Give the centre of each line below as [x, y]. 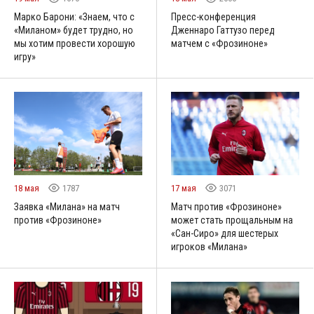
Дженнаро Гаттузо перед [223, 30]
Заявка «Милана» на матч [67, 206]
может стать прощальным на [232, 220]
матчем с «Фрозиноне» [219, 43]
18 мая [28, 188]
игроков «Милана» [209, 246]
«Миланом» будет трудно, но [74, 30]
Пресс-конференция [213, 17]
